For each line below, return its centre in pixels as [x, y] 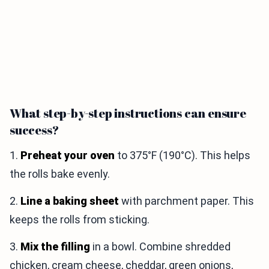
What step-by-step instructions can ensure [128, 113]
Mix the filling [55, 247]
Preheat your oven [68, 156]
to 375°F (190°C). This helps [183, 156]
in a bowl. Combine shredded [160, 247]
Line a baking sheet [70, 201]
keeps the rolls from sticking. [80, 220]
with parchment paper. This [186, 201]
